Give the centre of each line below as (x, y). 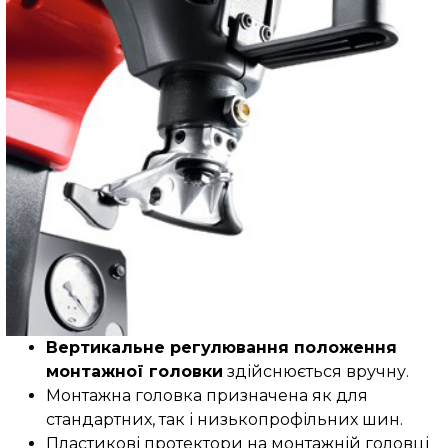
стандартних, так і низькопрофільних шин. (224, 419)
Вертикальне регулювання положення (221, 347)
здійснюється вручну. (315, 371)
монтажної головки (134, 371)
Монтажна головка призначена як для (206, 395)
